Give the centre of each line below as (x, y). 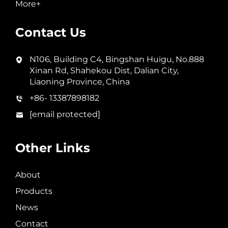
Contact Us (51, 32)
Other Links (53, 148)
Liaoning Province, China (80, 81)
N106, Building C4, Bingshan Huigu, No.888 (117, 59)
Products (34, 191)
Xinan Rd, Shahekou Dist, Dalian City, (104, 70)
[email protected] (65, 114)
